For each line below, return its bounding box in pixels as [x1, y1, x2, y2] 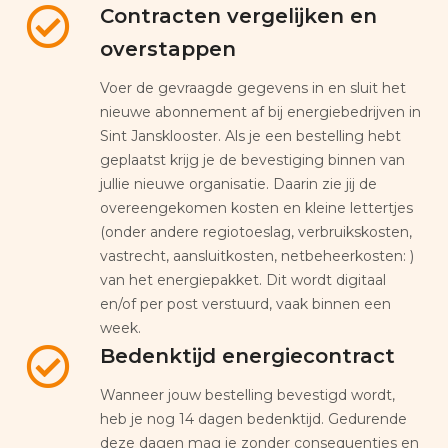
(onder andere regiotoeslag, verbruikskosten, [100, 222, 412, 241]
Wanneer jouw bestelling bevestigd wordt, [100, 385, 395, 404]
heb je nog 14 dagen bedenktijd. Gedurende [100, 409, 407, 428]
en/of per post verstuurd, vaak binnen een [100, 294, 391, 313]
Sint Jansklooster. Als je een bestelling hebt [100, 126, 401, 145]
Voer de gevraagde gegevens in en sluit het [100, 78, 406, 97]
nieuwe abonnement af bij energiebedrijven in [100, 102, 421, 121]
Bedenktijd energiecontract [100, 343, 395, 368]
